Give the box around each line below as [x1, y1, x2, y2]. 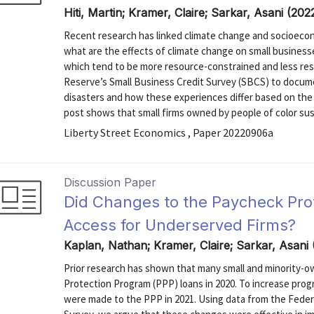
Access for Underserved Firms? [64, 216, 296, 234]
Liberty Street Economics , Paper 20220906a [64, 125, 274, 139]
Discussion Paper [64, 175, 157, 189]
